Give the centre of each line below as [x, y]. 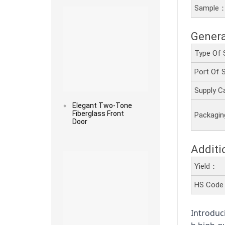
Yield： [206, 166]
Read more [105, 143]
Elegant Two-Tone [102, 105]
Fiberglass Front [98, 113]
